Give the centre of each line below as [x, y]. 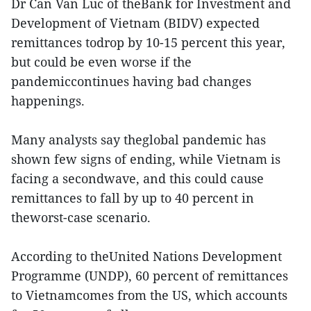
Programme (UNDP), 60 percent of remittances [150, 276]
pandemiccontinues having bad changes [131, 81]
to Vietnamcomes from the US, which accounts [149, 295]
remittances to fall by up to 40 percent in [133, 198]
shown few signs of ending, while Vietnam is [146, 159]
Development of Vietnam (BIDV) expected [135, 23]
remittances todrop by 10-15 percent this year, [148, 42]
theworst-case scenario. [83, 217]
